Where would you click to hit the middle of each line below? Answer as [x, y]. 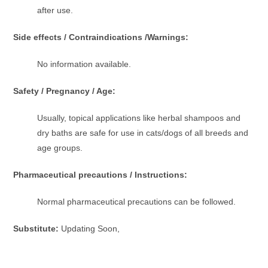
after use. [55, 10]
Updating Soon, [91, 228]
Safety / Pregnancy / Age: [65, 91]
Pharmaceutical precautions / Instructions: [102, 174]
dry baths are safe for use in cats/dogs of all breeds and [143, 133]
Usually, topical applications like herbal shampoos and [139, 118]
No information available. [84, 64]
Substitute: [37, 228]
